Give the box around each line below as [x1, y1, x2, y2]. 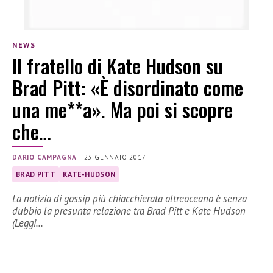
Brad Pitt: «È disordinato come [12, 73, 243, 102]
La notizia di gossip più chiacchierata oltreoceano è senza [12, 192, 247, 206]
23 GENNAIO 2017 [83, 153, 146, 162]
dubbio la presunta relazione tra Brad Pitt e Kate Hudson [12, 204, 246, 218]
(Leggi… [12, 216, 43, 230]
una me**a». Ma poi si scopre [12, 95, 233, 124]
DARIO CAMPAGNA [12, 153, 77, 162]
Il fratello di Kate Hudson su [12, 51, 223, 80]
